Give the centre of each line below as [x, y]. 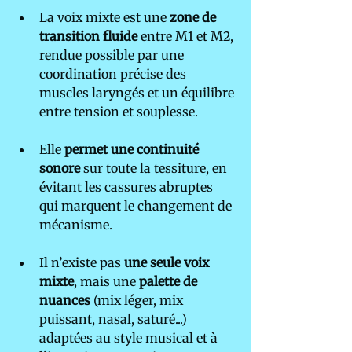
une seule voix [168, 263]
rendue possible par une [113, 55]
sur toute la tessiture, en [155, 169]
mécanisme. [76, 225]
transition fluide [88, 37]
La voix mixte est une [104, 18]
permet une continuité [133, 150]
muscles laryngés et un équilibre [138, 93]
